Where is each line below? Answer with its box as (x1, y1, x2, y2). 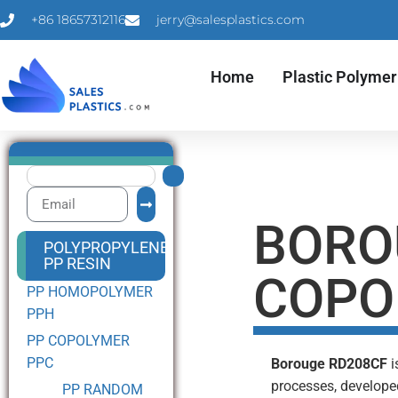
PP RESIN (44, 254, 112, 273)
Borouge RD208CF (271, 355, 388, 372)
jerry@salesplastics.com (156, 12, 305, 28)
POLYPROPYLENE (44, 238, 170, 257)
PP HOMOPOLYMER (27, 283, 153, 300)
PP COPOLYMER (27, 332, 130, 349)
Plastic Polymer (282, 68, 396, 86)
